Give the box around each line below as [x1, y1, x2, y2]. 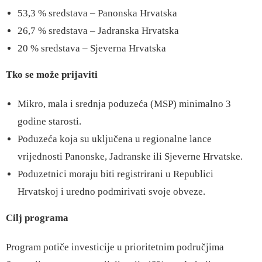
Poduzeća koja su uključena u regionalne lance [18, 133, 212, 144]
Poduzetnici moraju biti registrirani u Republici [18, 168, 213, 180]
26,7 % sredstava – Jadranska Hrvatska [18, 25, 179, 36]
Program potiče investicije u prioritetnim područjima [6, 242, 224, 253]
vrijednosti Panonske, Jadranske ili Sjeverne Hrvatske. [18, 151, 243, 162]
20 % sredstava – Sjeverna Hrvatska [18, 43, 166, 54]
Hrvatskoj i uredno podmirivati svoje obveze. [18, 186, 205, 197]
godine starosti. [18, 116, 81, 127]
